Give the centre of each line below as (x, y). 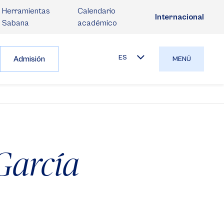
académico (97, 23)
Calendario (96, 11)
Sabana (15, 23)
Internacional (179, 17)
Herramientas (26, 11)
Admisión (29, 59)
